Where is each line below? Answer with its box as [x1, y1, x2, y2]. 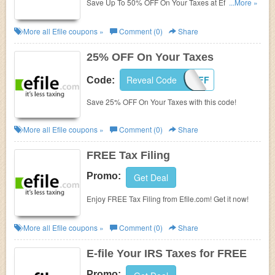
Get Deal [134, 171, 168, 184]
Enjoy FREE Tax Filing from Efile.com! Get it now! [87, 193, 249, 204]
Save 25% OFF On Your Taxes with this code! [87, 96, 236, 107]
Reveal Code [126, 74, 177, 86]
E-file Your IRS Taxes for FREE [87, 247, 247, 260]
